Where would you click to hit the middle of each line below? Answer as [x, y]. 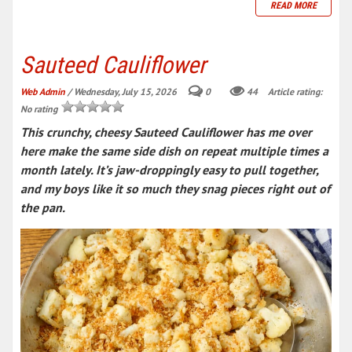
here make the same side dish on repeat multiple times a [174, 151]
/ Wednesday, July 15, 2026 [122, 92]
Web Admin [43, 92]
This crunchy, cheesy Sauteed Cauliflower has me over [166, 132]
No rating [40, 109]
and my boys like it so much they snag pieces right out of [175, 189]
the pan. [43, 207]
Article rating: [294, 92]
